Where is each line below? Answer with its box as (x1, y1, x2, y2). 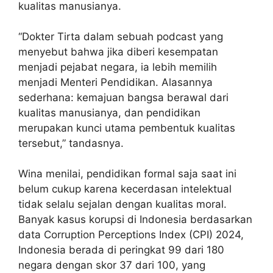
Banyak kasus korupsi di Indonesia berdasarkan (18, 213, 252, 225)
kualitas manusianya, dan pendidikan (18, 106, 200, 119)
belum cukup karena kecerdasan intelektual (18, 182, 232, 195)
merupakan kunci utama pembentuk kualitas (18, 121, 235, 134)
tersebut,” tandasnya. (18, 136, 124, 149)
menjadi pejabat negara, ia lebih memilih (18, 60, 217, 73)
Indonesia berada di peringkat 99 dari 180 (18, 243, 224, 256)
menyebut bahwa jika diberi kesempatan (18, 45, 218, 58)
